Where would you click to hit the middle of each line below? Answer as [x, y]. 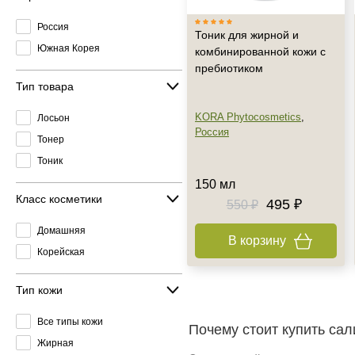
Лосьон [53, 118]
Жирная [55, 343]
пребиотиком [229, 68]
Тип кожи [39, 290]
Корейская [61, 252]
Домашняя [61, 230]
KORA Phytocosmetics [248, 117]
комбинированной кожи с [260, 52]
